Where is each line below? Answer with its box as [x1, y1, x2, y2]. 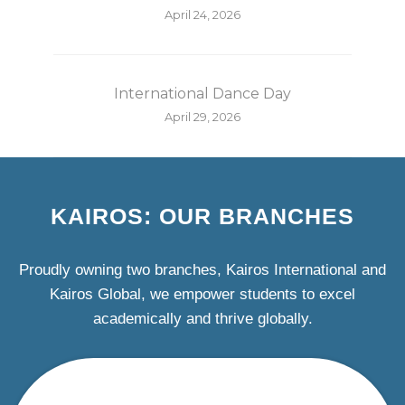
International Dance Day [114, 84, 291, 102]
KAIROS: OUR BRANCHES [51, 202, 354, 229]
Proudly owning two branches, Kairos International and [19, 260, 386, 278]
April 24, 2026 [165, 7, 240, 22]
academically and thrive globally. [92, 309, 313, 327]
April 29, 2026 [165, 109, 240, 124]
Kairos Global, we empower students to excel [50, 285, 355, 303]
